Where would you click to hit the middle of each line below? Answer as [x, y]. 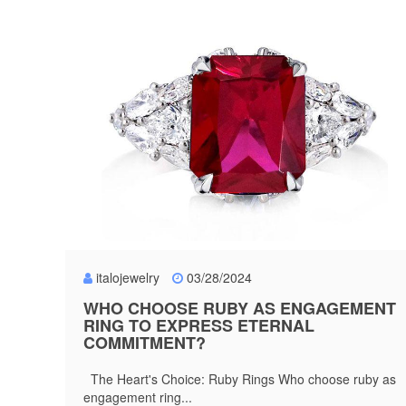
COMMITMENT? [145, 343]
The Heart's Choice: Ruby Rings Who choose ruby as [240, 379]
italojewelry [128, 277]
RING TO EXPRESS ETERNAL [199, 325]
